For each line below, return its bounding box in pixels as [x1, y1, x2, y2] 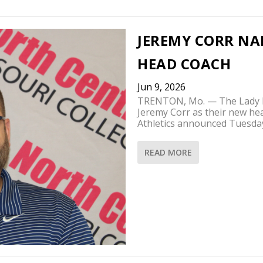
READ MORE [144, 146, 192, 158]
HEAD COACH [137, 53, 231, 73]
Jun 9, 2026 [137, 80, 186, 93]
